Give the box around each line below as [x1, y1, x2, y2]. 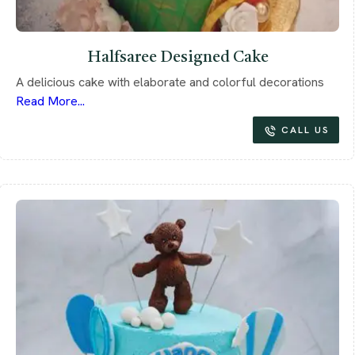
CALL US [281, 123, 330, 136]
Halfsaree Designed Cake [86, 49, 269, 66]
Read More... [16, 92, 85, 109]
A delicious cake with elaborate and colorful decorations [16, 73, 324, 90]
